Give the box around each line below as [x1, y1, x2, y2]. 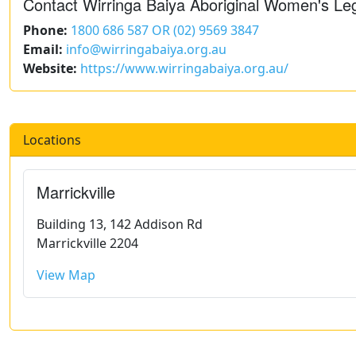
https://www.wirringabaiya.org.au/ [80, 60, 288, 78]
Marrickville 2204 [37, 234, 138, 253]
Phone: [23, 21, 68, 40]
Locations [23, 131, 81, 149]
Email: [23, 41, 63, 59]
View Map [37, 266, 95, 284]
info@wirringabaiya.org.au [66, 41, 226, 59]
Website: [23, 60, 77, 78]
